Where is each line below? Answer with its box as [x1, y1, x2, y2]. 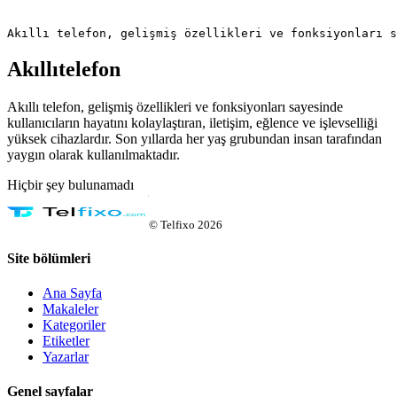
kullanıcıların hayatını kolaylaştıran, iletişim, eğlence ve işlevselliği [7, 114, 378, 130]
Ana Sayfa [43, 285, 102, 301]
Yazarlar [43, 349, 89, 365]
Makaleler [43, 301, 98, 317]
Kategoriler [43, 317, 105, 333]
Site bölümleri [7, 250, 90, 266]
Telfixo [160, 217, 195, 231]
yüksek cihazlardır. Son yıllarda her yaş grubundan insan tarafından [7, 130, 382, 146]
